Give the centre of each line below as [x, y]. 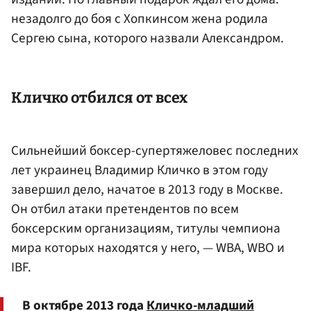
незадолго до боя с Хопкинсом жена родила [140, 19]
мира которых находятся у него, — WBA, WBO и [148, 248]
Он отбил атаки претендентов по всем [125, 209]
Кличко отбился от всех [99, 98]
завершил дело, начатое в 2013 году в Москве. [147, 190]
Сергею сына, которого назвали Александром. [148, 39]
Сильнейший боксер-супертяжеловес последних [155, 151]
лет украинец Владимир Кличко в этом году [140, 170]
